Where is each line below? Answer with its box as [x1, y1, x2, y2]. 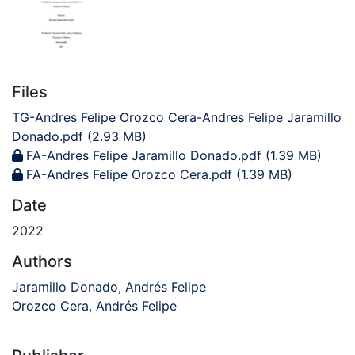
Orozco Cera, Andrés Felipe [12, 298, 177, 315]
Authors [12, 252, 72, 272]
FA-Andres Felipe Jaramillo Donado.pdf [26, 147, 261, 164]
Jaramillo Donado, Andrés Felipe [12, 279, 206, 296]
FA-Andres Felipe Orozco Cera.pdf [26, 166, 232, 183]
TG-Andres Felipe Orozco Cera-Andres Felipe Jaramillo [12, 109, 342, 126]
